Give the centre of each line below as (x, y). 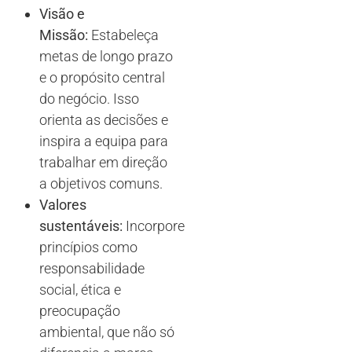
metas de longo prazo (106, 57)
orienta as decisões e (104, 120)
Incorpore (154, 226)
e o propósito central (102, 78)
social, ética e (80, 290)
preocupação (80, 311)
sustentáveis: (81, 226)
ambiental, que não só (107, 332)
